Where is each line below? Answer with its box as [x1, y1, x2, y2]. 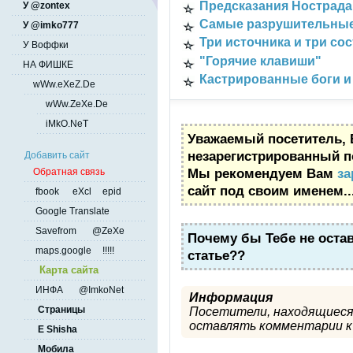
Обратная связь [33, 166, 105, 177]
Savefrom [33, 225, 81, 236]
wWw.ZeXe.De [46, 98, 108, 110]
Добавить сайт [24, 150, 90, 161]
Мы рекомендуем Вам [188, 165, 337, 181]
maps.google [33, 245, 91, 256]
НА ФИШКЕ [20, 59, 73, 70]
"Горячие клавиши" [199, 54, 321, 68]
